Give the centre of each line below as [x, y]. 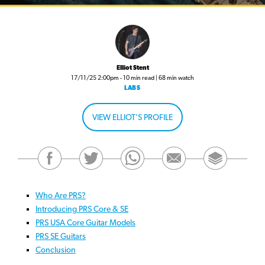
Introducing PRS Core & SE [82, 209]
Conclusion [56, 249]
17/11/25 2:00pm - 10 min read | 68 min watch [132, 77]
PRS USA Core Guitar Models [85, 222]
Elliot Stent [132, 67]
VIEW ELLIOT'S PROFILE [132, 117]
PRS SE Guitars [61, 236]
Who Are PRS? [61, 195]
